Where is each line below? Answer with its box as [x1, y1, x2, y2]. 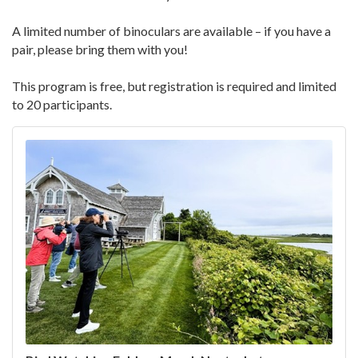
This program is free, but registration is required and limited [12, 78, 336, 94]
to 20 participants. [12, 97, 112, 113]
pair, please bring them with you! [12, 42, 188, 58]
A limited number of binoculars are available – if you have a [12, 23, 331, 39]
